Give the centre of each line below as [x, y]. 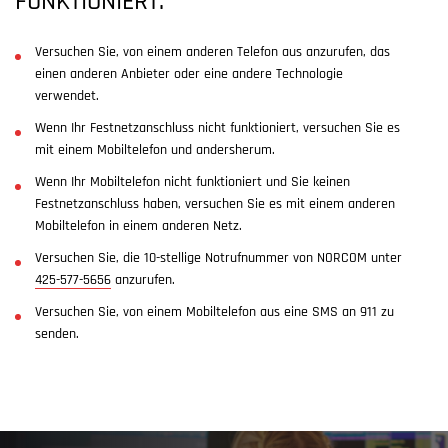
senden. [57, 334]
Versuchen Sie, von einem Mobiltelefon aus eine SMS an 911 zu [214, 312]
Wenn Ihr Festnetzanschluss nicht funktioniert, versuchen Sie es [217, 128]
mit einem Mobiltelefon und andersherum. [155, 150]
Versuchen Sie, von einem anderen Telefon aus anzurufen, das [212, 52]
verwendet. [67, 96]
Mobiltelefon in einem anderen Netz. [138, 226]
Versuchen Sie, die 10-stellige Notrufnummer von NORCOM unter [218, 258]
